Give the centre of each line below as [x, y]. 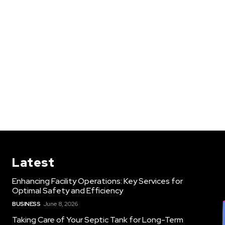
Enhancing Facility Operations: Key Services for [97, 181]
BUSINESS [26, 204]
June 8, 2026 [60, 204]
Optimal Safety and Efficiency [68, 190]
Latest [33, 162]
